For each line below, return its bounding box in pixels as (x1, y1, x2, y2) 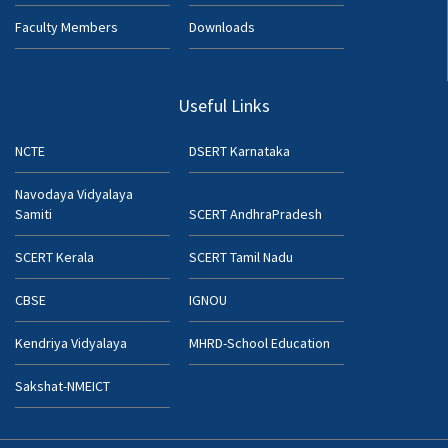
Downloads (189, 17, 255, 36)
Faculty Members (15, 17, 118, 36)
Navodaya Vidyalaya (15, 184, 133, 203)
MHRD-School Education (189, 333, 330, 352)
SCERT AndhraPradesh (189, 204, 322, 223)
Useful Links (178, 93, 270, 117)
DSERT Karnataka (189, 141, 290, 160)
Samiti (15, 204, 52, 223)
